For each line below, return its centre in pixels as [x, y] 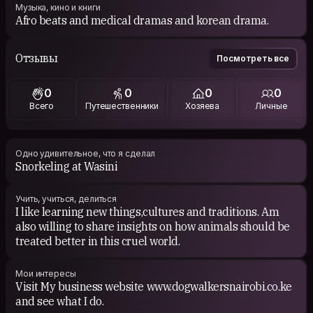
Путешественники [122, 106]
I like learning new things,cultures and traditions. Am [147, 211]
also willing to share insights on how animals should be [153, 226]
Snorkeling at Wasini [67, 166]
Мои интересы [46, 273]
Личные [271, 106]
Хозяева [203, 106]
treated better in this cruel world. [98, 241]
